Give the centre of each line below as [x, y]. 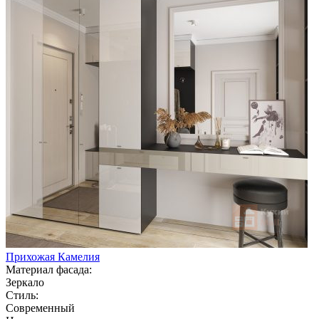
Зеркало [25, 282]
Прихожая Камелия [53, 256]
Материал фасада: [49, 269]
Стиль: [22, 295]
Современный [40, 308]
